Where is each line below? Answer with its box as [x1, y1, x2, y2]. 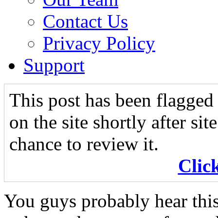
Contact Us [43, 11, 128, 32]
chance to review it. [9, 133, 159, 154]
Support [23, 54, 85, 75]
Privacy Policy [43, 33, 155, 54]
